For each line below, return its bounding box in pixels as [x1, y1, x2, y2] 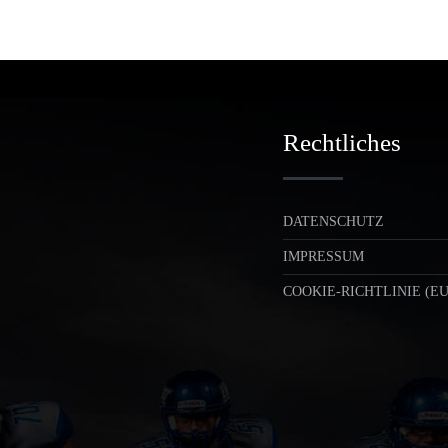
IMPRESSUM [282, 249, 364, 264]
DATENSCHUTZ [282, 214, 384, 229]
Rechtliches [282, 129, 401, 156]
